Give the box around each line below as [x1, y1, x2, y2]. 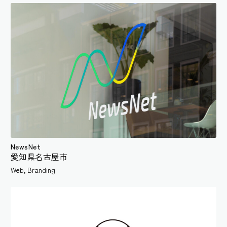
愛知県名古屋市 [11, 150, 67, 163]
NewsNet [11, 141, 41, 152]
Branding [27, 164, 56, 175]
